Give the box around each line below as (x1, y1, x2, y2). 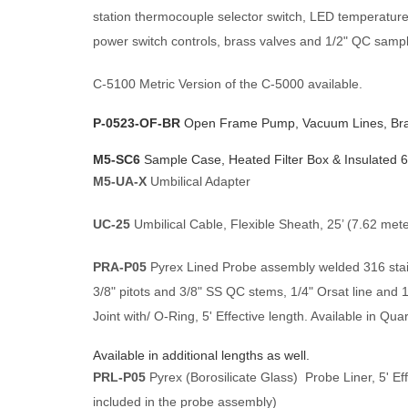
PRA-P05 (93, 260, 147, 274)
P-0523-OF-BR (93, 116, 180, 130)
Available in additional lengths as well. (93, 348, 310, 362)
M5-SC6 (93, 152, 144, 167)
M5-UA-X (93, 174, 150, 189)
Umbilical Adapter (150, 174, 250, 189)
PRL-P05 (93, 370, 146, 384)
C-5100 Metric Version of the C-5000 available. (93, 76, 362, 91)
